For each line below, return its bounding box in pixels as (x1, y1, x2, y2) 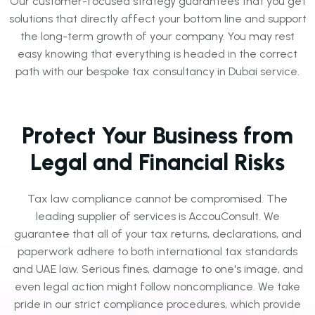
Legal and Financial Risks (30, 149, 285, 176)
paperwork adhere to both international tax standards (18, 245, 297, 259)
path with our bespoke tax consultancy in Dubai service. (15, 65, 300, 79)
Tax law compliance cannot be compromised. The (27, 192, 288, 206)
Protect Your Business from (22, 122, 293, 150)
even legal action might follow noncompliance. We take (15, 280, 300, 294)
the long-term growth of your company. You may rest (20, 30, 295, 44)
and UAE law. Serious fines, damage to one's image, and (12, 262, 303, 276)
